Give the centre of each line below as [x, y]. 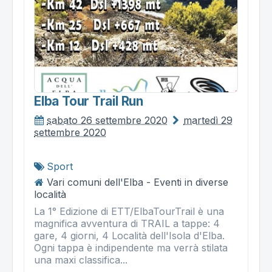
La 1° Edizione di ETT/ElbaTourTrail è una [129, 212]
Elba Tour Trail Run [89, 101]
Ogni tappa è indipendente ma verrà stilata [131, 248]
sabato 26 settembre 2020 [107, 121]
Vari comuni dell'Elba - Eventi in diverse [138, 182]
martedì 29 [208, 121]
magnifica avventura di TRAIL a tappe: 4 [127, 224]
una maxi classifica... [81, 260]
